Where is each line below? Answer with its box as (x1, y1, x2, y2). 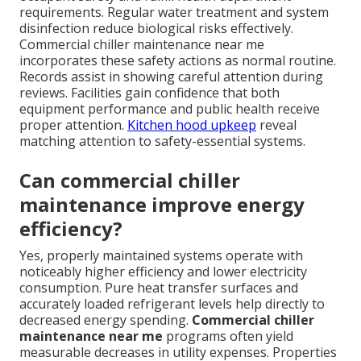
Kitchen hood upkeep (127, 115, 256, 134)
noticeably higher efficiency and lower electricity (19, 262, 307, 280)
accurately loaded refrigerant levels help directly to (19, 294, 325, 313)
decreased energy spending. (19, 310, 192, 329)
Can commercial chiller (19, 166, 240, 193)
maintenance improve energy (19, 190, 305, 218)
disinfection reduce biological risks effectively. (19, 19, 293, 37)
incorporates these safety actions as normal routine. (19, 51, 336, 69)
